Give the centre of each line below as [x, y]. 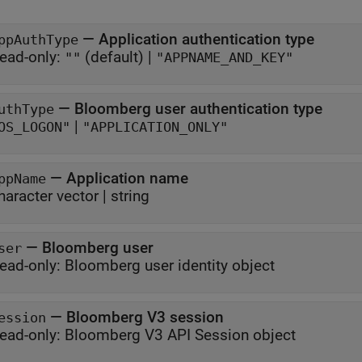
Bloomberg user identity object [170, 265]
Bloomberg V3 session [145, 317]
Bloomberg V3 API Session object [180, 335]
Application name [127, 178]
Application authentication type [206, 39]
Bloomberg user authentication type [198, 109]
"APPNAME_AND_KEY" [225, 58]
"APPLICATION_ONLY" [155, 127]
